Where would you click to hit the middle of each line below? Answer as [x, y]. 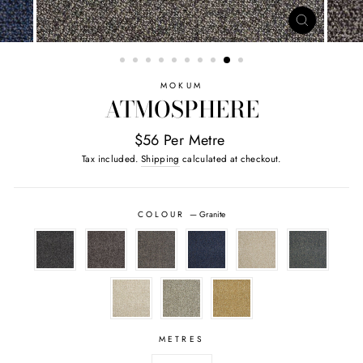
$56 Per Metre [179, 140]
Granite [213, 214]
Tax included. [111, 158]
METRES [181, 339]
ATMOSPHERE [181, 109]
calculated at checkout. [230, 158]
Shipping [160, 158]
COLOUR [164, 214]
